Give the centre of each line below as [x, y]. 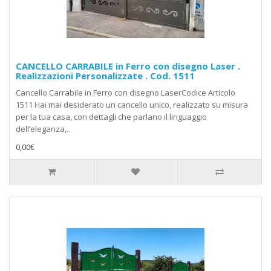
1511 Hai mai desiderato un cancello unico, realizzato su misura [132, 105]
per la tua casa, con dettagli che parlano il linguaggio [111, 117]
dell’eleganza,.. [43, 129]
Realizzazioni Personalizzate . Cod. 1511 [105, 76]
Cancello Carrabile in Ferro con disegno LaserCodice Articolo [126, 93]
